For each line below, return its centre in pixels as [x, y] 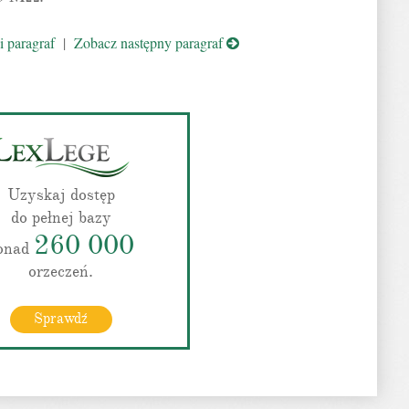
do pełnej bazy [61, 217]
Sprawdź [61, 319]
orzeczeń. [61, 271]
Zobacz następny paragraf [150, 42]
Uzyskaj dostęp [61, 194]
